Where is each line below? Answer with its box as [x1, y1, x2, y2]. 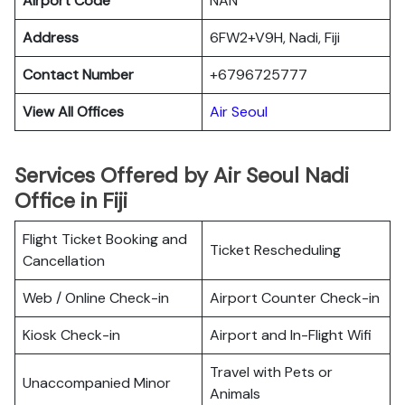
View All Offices [23, 102, 124, 121]
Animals [210, 384, 260, 403]
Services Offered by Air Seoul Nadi [14, 162, 349, 189]
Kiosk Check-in [23, 325, 120, 344]
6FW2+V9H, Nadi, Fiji [210, 28, 340, 47]
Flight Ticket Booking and [23, 230, 187, 249]
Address [23, 28, 79, 47]
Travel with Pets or [210, 363, 333, 381]
